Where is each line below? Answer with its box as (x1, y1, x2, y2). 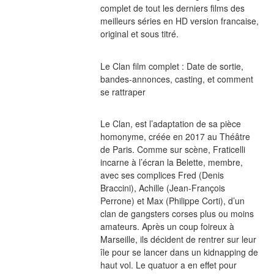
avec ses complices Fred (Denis (100, 169, 224, 182)
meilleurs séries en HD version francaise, (100, 15, 259, 28)
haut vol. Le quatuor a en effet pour (100, 259, 237, 272)
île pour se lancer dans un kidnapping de (100, 246, 258, 259)
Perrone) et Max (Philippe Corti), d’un (100, 194, 245, 207)
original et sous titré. (100, 28, 179, 40)
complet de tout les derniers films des (100, 2, 245, 15)
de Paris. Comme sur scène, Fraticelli (100, 143, 245, 156)
